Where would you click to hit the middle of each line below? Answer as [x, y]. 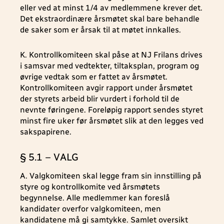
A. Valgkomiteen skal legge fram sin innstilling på [111, 176]
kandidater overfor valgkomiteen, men [90, 209]
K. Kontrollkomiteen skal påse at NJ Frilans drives [111, 55]
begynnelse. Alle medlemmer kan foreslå [95, 198]
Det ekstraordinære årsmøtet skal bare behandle [110, 19]
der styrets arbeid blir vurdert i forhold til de [100, 99]
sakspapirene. [46, 132]
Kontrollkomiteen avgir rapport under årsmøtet [106, 88]
